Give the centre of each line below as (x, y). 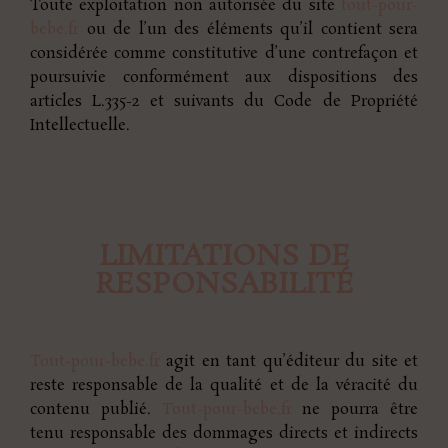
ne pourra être (355, 409)
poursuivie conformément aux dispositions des (224, 77)
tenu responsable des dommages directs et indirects (224, 433)
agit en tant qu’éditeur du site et (289, 361)
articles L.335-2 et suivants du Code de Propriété (224, 101)
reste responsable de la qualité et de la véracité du (224, 385)
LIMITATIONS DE (224, 257)
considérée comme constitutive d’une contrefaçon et (224, 53)
